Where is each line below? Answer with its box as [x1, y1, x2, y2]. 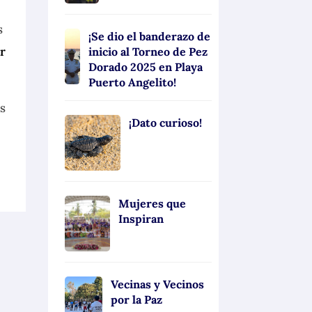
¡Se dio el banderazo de [88, 29, 210, 43]
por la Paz [111, 292, 163, 306]
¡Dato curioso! [128, 115, 202, 130]
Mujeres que [118, 196, 186, 210]
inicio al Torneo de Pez [88, 44, 208, 58]
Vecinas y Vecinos [111, 276, 205, 291]
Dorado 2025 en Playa [88, 59, 203, 74]
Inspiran [118, 211, 164, 226]
